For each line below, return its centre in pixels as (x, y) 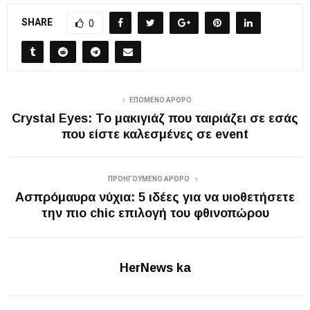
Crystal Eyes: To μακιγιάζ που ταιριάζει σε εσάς (155, 118)
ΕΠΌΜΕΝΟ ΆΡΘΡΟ (161, 100)
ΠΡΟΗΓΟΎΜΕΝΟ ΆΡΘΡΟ (149, 179)
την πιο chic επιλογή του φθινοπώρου (155, 213)
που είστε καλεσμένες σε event (155, 134)
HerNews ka (155, 267)
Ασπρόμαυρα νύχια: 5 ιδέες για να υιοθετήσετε (155, 197)
